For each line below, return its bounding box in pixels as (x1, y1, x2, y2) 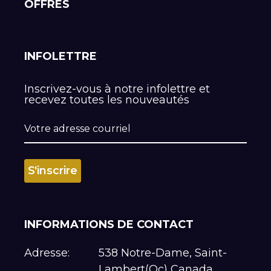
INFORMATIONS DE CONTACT (24, 218, 194, 231)
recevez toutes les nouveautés (24, 93, 189, 106)
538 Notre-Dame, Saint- (98, 246, 227, 260)
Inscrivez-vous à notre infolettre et (24, 82, 210, 96)
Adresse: (24, 246, 70, 260)
